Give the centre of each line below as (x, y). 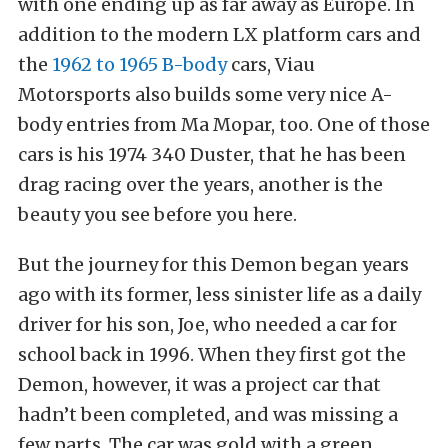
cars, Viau (271, 65)
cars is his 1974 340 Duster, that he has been (212, 155)
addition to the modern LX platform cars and (219, 35)
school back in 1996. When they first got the (212, 355)
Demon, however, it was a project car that (199, 385)
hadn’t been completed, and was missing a (208, 415)
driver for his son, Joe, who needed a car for (207, 325)
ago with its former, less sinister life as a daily (219, 295)
